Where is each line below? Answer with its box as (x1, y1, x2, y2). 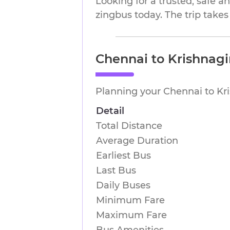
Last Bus (96, 165, 136, 176)
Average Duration (96, 135, 178, 146)
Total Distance (96, 120, 162, 131)
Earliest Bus (96, 150, 151, 161)
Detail (96, 105, 124, 117)
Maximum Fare (96, 209, 167, 221)
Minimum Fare (96, 195, 165, 206)
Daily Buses (96, 180, 150, 191)
